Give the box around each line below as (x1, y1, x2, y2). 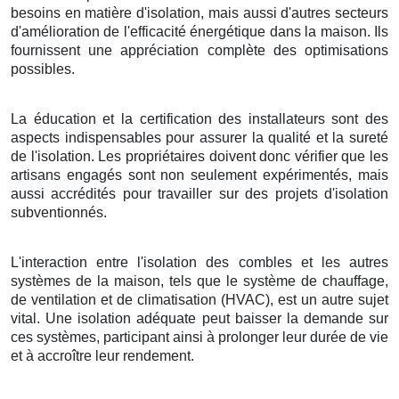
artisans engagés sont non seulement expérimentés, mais (11, 167, 388, 183)
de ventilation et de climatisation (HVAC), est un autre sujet (11, 291, 388, 307)
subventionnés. (11, 204, 107, 220)
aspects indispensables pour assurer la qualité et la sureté (11, 129, 388, 145)
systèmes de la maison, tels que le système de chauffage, (11, 273, 388, 289)
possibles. (11, 61, 75, 77)
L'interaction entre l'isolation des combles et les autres (11, 254, 388, 270)
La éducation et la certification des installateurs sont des (11, 110, 388, 126)
